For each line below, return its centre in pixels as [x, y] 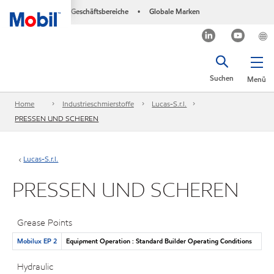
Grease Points [45, 223]
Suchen [222, 78]
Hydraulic [35, 267]
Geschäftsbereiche [99, 11]
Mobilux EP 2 [37, 241]
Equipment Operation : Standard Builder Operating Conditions [159, 241]
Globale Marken [174, 11]
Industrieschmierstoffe [98, 104]
